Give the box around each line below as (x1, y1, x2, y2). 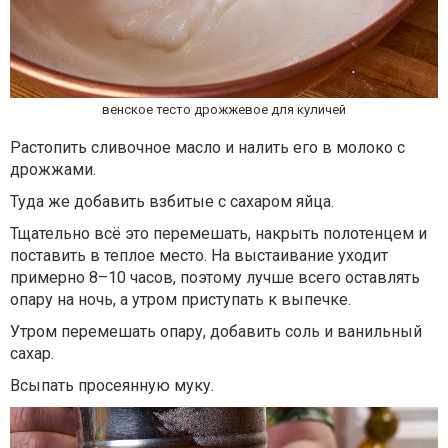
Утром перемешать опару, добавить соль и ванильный (10, 321, 422, 341)
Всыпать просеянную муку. (10, 375, 214, 395)
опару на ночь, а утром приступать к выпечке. (10, 289, 351, 309)
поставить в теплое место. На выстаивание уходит (10, 245, 388, 265)
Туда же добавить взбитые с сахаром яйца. (10, 191, 334, 211)
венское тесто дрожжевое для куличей (102, 101, 346, 117)
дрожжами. (10, 159, 96, 179)
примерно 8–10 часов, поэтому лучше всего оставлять (10, 267, 420, 287)
